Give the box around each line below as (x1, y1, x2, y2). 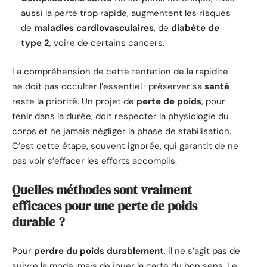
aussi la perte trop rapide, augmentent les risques (21, 7, 231, 20)
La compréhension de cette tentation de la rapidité (12, 65, 228, 77)
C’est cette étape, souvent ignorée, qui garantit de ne (12, 139, 238, 152)
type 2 (21, 37, 49, 49)
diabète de (171, 22, 219, 35)
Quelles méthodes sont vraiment (12, 181, 192, 199)
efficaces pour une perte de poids (12, 197, 197, 215)
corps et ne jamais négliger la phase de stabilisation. (12, 125, 231, 137)
